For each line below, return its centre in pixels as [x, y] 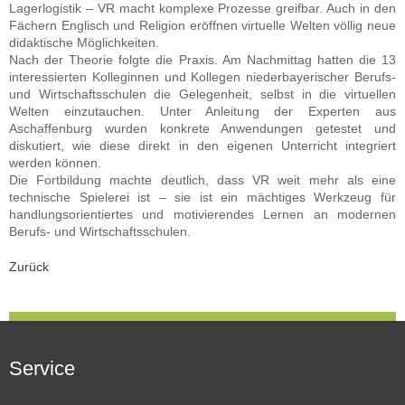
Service [42, 368]
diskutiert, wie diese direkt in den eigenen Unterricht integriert [202, 146]
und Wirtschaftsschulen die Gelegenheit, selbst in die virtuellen [202, 94]
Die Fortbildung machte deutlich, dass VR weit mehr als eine [202, 180]
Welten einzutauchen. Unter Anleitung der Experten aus [202, 111]
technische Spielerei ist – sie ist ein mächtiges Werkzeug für [202, 197]
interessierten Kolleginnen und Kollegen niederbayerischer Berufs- [202, 77]
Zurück [29, 267]
